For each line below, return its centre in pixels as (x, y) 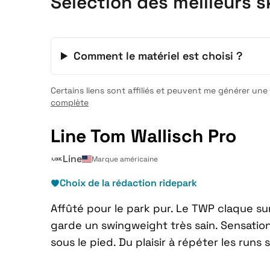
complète (70, 102)
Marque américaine (125, 159)
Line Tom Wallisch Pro (143, 136)
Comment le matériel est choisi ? (158, 56)
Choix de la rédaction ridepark (128, 183)
